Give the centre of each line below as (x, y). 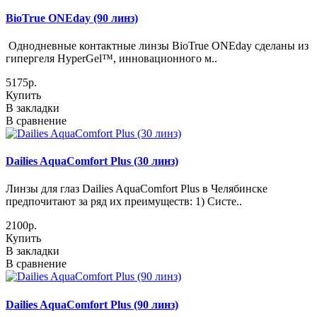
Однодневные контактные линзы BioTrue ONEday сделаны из (157, 45)
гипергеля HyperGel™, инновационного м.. (111, 58)
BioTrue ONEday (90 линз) (72, 18)
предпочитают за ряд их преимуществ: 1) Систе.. (124, 202)
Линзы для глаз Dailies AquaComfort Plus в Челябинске (137, 189)
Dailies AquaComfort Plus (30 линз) (92, 161)
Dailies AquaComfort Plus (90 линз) (92, 304)
